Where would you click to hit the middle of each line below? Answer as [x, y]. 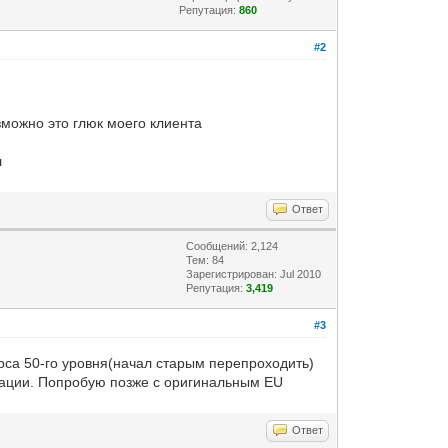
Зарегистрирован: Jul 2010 [254, 273]
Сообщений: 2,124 [232, 245]
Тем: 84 [205, 259]
